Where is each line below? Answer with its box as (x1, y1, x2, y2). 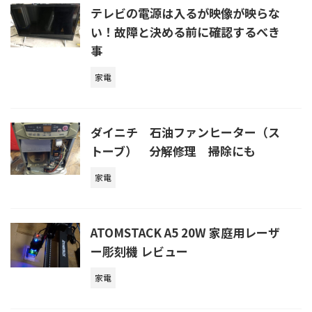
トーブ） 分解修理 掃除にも (91, 141, 256, 159)
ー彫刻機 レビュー (91, 242, 188, 260)
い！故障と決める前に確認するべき (91, 22, 280, 40)
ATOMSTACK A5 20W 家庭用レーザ (91, 223, 280, 241)
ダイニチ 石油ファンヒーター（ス (91, 123, 280, 141)
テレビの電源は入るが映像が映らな (91, 3, 280, 22)
